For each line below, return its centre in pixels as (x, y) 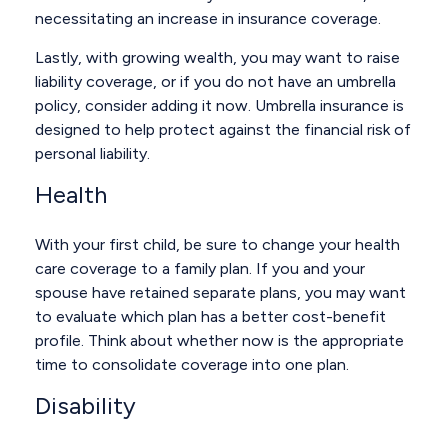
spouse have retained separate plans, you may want (220, 292)
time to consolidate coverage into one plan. (192, 364)
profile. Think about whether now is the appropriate (219, 340)
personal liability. (92, 153)
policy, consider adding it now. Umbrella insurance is (219, 105)
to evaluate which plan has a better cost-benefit (210, 316)
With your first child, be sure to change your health (217, 244)
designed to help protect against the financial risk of (223, 129)
